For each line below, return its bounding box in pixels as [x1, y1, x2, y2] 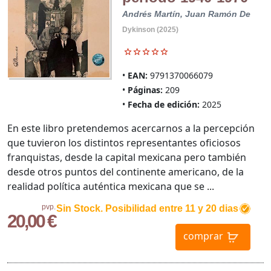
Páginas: [127, 84, 163, 96]
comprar [183, 229, 223, 243]
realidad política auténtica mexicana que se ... [7, 180, 214, 194]
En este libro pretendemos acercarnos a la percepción [7, 122, 255, 135]
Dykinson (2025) [122, 25, 178, 34]
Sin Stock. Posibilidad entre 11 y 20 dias [56, 203, 238, 214]
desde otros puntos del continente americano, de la [7, 165, 244, 179]
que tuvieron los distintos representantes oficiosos [7, 136, 241, 150]
